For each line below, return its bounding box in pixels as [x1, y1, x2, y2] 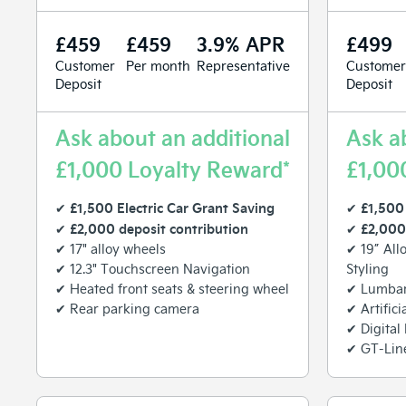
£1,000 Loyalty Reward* [55, 154, 290, 182]
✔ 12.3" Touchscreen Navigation [55, 259, 250, 277]
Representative [197, 56, 290, 74]
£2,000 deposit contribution [70, 218, 248, 237]
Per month [126, 56, 190, 74]
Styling [346, 259, 389, 277]
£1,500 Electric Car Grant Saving [70, 198, 275, 217]
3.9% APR [197, 30, 285, 56]
